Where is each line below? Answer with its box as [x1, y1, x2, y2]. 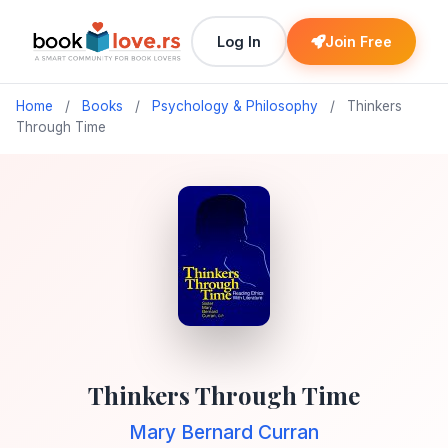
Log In [217, 33, 261, 50]
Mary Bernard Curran [129, 420, 319, 444]
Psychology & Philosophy [152, 98, 318, 114]
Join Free [325, 33, 392, 50]
